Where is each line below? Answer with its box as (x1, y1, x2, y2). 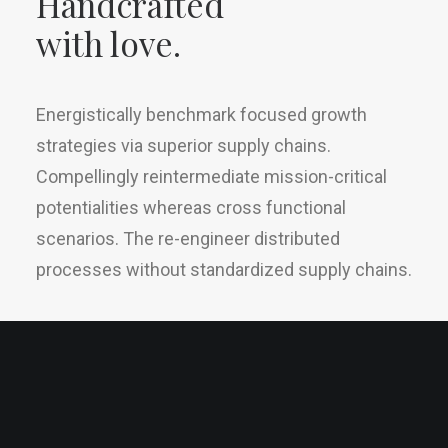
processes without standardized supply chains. (36, 259, 412, 280)
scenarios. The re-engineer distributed (36, 228, 340, 249)
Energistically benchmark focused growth (36, 104, 367, 125)
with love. (36, 21, 181, 65)
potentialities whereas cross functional (36, 197, 346, 218)
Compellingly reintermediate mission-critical (36, 166, 387, 187)
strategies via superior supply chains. (36, 135, 331, 156)
